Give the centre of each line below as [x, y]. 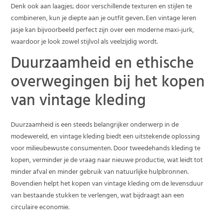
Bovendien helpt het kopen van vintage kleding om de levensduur [107, 184]
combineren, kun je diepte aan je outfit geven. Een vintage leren [104, 19]
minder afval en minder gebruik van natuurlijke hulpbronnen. [100, 172]
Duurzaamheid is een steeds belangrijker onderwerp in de [95, 125]
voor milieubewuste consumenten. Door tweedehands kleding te [106, 149]
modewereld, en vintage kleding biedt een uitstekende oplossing [106, 137]
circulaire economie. [40, 208]
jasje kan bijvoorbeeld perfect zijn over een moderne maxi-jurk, [103, 31]
